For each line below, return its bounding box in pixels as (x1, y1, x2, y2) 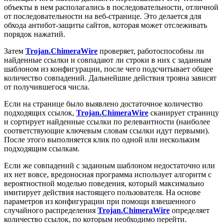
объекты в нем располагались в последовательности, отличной (4, 3, 219, 12)
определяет (170, 206, 210, 215)
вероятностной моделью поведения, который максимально (4, 179, 204, 188)
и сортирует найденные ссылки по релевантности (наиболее (4, 117, 210, 126)
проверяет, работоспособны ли (98, 47, 204, 56)
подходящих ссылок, (4, 109, 76, 117)
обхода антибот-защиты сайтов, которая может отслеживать (4, 21, 207, 30)
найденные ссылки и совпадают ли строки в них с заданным (4, 56, 211, 65)
